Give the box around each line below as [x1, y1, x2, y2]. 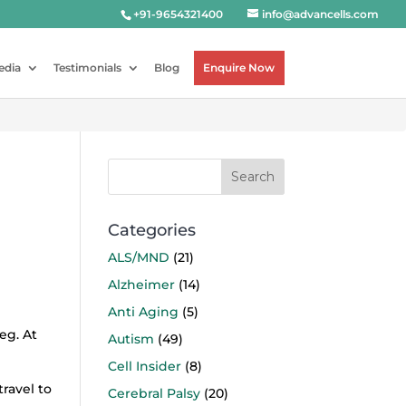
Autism [108, 331, 155, 347]
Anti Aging [108, 304, 179, 320]
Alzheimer [108, 276, 176, 293]
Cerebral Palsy [108, 385, 201, 401]
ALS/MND [108, 249, 170, 266]
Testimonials [53, 61, 121, 74]
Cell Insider [108, 358, 182, 374]
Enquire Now [202, 61, 275, 74]
